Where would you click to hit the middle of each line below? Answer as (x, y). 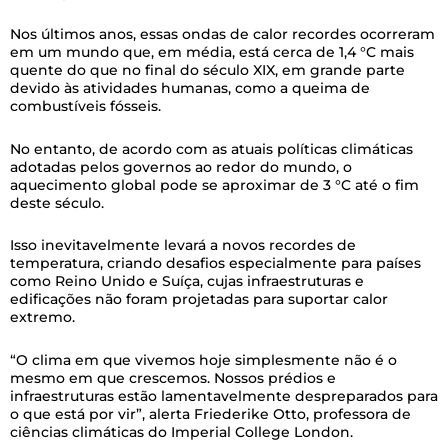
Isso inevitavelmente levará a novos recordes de (183, 245)
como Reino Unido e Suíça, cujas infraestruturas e (187, 281)
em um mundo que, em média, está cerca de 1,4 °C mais (212, 52)
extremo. (42, 317)
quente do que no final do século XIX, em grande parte (207, 70)
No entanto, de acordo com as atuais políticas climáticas (211, 148)
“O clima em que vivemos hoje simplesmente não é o (203, 359)
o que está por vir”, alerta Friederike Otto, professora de (210, 413)
